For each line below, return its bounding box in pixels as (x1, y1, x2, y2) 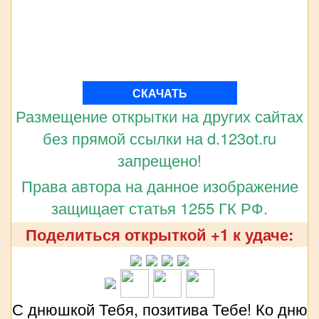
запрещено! (117, 148, 202, 171)
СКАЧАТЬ (132, 84, 187, 101)
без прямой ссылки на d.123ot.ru (43, 126, 276, 149)
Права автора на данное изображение (21, 174, 298, 197)
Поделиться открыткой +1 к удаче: (26, 222, 293, 246)
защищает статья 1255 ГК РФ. (51, 196, 268, 219)
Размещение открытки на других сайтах (16, 104, 303, 127)
